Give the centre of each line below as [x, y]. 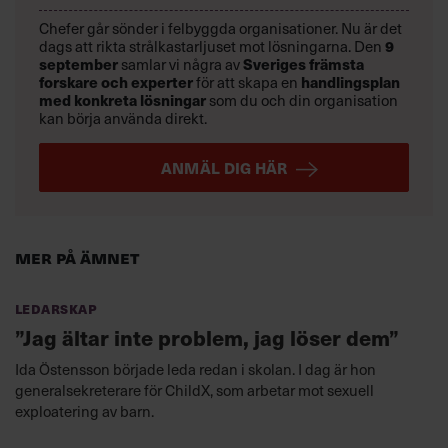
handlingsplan [350, 82]
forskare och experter [116, 82]
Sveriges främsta [303, 64]
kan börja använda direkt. [123, 118]
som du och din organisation [303, 100]
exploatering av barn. [84, 410]
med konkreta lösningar [124, 100]
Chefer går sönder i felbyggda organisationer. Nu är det [220, 28]
